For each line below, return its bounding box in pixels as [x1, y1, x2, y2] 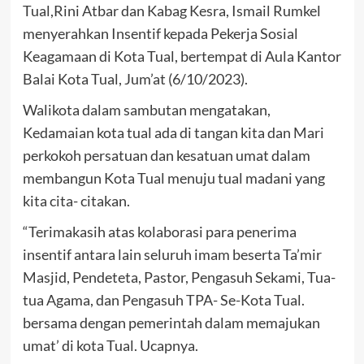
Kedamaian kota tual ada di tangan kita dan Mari [22, 123, 324, 142]
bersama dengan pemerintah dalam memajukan [22, 314, 320, 332]
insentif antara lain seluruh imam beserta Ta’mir [22, 245, 322, 264]
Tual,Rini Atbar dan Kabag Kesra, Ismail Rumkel [22, 2, 321, 20]
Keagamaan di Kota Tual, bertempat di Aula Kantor [22, 47, 341, 66]
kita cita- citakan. [22, 192, 130, 210]
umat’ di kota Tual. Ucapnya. [22, 336, 198, 355]
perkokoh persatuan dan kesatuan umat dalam [22, 146, 310, 165]
